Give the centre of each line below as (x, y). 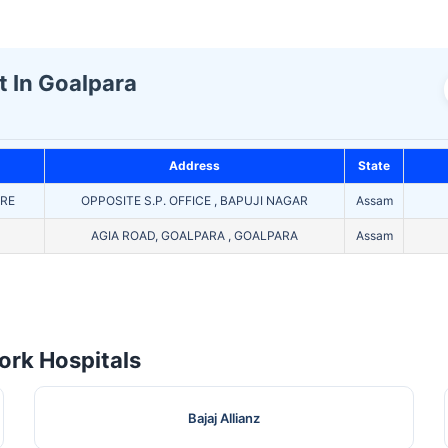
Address (194, 166)
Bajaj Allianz (223, 418)
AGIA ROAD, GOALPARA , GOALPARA (194, 236)
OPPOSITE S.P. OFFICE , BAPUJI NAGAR (194, 201)
